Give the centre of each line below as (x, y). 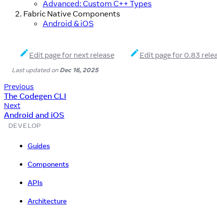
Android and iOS (34, 115)
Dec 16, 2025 (79, 70)
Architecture (47, 201)
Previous (19, 86)
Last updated (31, 70)
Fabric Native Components (72, 14)
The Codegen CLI (35, 96)
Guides (39, 146)
